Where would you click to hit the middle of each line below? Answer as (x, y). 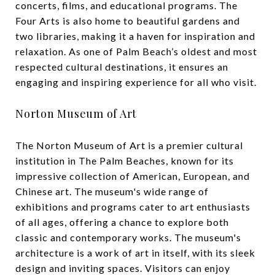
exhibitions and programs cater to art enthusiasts (133, 206)
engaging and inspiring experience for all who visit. (136, 82)
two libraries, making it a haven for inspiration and (135, 36)
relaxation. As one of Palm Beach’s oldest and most (136, 51)
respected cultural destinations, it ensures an (122, 66)
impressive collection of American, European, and (133, 176)
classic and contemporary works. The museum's (128, 237)
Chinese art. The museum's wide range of (112, 191)
